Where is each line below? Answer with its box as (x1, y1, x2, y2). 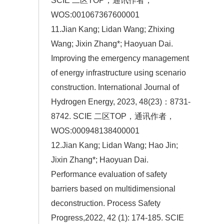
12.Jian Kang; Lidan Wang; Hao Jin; (51, 141, 178, 150)
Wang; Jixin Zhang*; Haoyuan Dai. (51, 39, 173, 48)
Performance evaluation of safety (51, 170, 167, 179)
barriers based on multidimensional (51, 184, 175, 193)
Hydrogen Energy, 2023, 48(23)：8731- (51, 97, 190, 106)
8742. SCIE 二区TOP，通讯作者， (51, 112, 174, 121)
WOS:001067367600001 (51, 10, 139, 19)
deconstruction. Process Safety (51, 199, 160, 208)
